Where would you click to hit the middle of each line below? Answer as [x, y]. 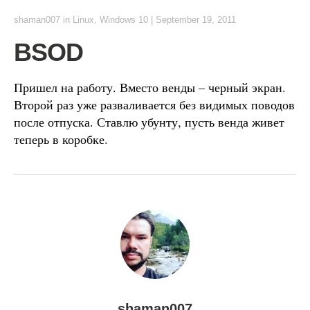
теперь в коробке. [61, 139]
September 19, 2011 [196, 20]
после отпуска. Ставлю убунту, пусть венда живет [149, 122]
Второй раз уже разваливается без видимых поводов [154, 104]
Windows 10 [124, 20]
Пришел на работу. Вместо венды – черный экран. [150, 87]
